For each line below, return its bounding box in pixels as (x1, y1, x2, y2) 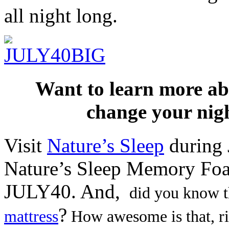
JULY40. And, (4, 180, 125, 203)
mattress (4, 208, 58, 226)
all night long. (4, 4, 118, 27)
